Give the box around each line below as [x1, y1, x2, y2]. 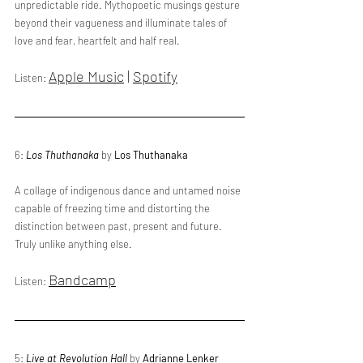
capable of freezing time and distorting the [15, 202, 212, 215]
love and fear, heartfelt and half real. [15, 34, 180, 47]
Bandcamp [49, 271, 116, 288]
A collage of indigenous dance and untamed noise [15, 184, 243, 197]
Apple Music [49, 67, 124, 85]
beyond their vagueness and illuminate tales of [15, 16, 229, 29]
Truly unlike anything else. [15, 237, 132, 250]
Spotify [133, 67, 177, 85]
